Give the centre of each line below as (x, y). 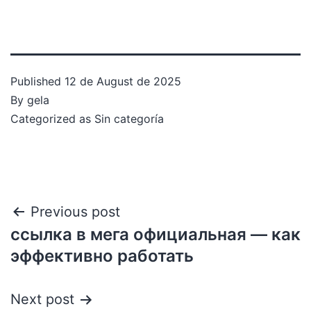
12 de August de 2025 (123, 81)
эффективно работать (102, 256)
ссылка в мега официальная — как (155, 234)
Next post (42, 299)
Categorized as (52, 119)
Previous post (75, 212)
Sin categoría (129, 119)
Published (37, 81)
